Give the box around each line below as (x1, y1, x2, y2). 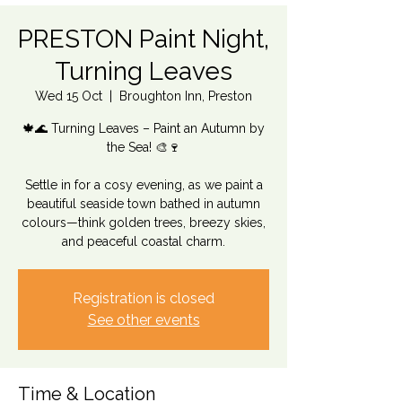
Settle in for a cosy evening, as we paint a (24, 178, 263, 192)
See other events (87, 311, 200, 328)
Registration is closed (73, 290, 214, 307)
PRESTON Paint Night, (18, 24, 269, 54)
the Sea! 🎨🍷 (107, 140, 180, 154)
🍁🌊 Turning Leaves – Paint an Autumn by (22, 121, 265, 135)
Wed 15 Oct (35, 89, 102, 103)
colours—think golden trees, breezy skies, (22, 215, 266, 230)
